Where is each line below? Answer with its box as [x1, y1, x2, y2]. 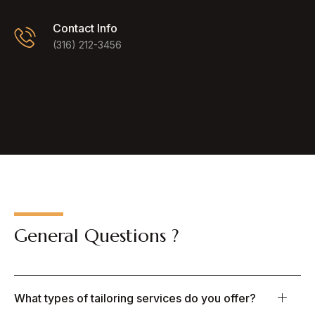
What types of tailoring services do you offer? [14, 291, 256, 306]
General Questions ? [14, 224, 179, 247]
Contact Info [53, 21, 117, 36]
